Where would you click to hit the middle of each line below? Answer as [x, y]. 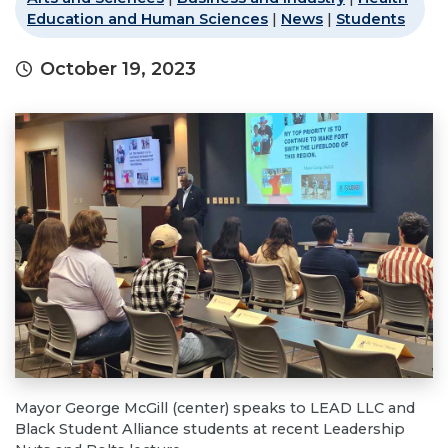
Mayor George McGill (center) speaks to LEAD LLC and [215, 408]
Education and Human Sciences [147, 19]
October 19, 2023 [118, 69]
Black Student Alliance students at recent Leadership [210, 429]
